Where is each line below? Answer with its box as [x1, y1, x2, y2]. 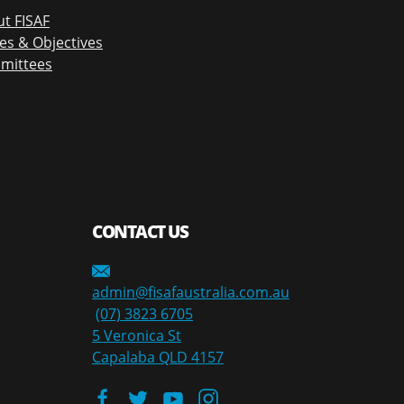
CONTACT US [92, 219, 188, 243]
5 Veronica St [92, 326, 181, 346]
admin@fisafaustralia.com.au [92, 282, 289, 303]
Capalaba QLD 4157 [92, 347, 224, 368]
